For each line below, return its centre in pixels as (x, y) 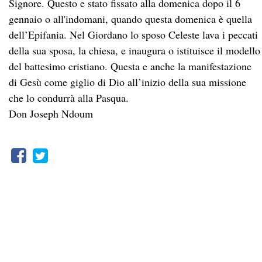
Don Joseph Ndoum (51, 113)
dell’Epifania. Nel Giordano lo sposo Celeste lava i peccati (133, 34)
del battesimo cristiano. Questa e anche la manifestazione (130, 66)
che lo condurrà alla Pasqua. (69, 97)
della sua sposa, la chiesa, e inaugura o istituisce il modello (135, 50)
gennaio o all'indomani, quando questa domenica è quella (130, 18)
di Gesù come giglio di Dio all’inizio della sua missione (127, 82)
